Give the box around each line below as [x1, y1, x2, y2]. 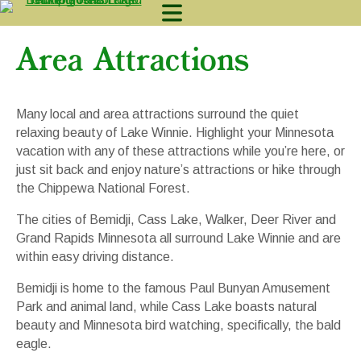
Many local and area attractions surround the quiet [16, 107, 299, 121]
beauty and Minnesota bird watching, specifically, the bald [16, 318, 341, 332]
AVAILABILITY [270, 272, 357, 287]
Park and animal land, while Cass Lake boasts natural [16, 300, 317, 313]
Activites [269, 184, 330, 207]
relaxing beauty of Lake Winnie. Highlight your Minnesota [16, 126, 334, 139]
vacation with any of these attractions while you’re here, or [16, 144, 345, 158]
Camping [269, 108, 330, 131]
